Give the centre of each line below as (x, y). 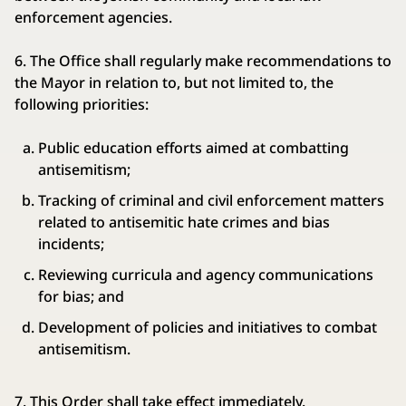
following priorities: (82, 105)
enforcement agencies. (93, 18)
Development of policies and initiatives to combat (207, 328)
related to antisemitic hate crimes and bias (184, 222)
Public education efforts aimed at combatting (193, 148)
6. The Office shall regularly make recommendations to (203, 61)
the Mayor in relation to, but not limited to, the (174, 83)
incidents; (71, 244)
